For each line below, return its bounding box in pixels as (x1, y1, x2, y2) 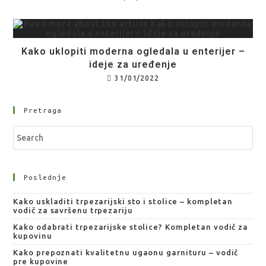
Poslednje (24, 173, 67, 181)
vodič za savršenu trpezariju (13, 206, 133, 214)
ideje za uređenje (89, 59, 177, 70)
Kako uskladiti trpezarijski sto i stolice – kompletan (13, 197, 233, 205)
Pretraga (24, 106, 62, 114)
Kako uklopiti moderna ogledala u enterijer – (21, 46, 245, 57)
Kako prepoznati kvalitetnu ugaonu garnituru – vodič (13, 248, 239, 256)
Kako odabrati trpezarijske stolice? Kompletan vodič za (13, 223, 249, 231)
